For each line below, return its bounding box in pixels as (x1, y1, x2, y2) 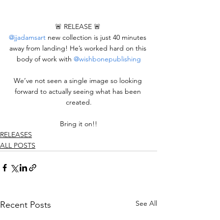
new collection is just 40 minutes (46, 33, 148, 42)
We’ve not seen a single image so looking (13, 76, 144, 85)
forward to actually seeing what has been (14, 87, 143, 96)
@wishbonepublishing (73, 55, 141, 63)
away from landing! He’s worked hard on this (9, 44, 148, 53)
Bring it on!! (60, 119, 97, 128)
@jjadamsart (9, 33, 46, 42)
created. (65, 98, 92, 107)
